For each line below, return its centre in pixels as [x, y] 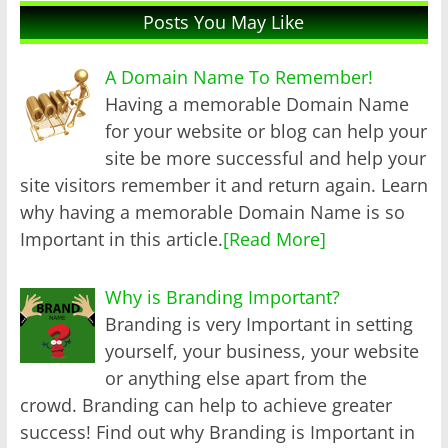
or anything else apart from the [236, 377]
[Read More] [274, 238]
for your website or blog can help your [266, 130]
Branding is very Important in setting [259, 323]
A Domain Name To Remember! [239, 76]
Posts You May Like [224, 21]
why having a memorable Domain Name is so [212, 211]
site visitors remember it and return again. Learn [223, 184]
